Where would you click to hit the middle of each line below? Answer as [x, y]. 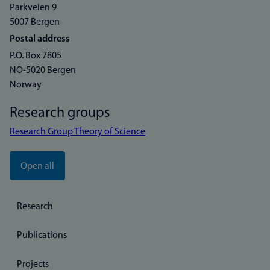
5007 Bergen [35, 22]
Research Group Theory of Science [77, 132]
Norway [26, 85]
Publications [42, 236]
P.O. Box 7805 [36, 56]
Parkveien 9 [33, 8]
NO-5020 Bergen [43, 71]
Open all [37, 166]
